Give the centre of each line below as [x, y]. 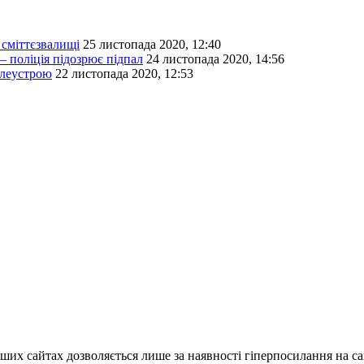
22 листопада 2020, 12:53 [124, 74]
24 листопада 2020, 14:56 [215, 59]
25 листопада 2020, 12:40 [152, 45]
